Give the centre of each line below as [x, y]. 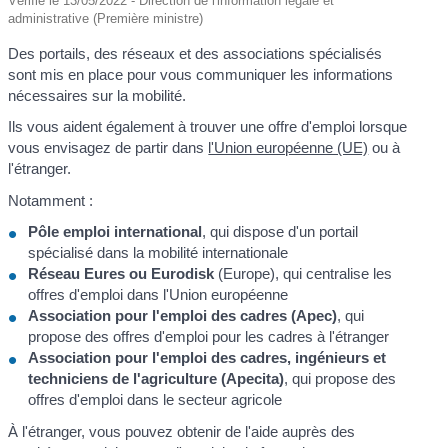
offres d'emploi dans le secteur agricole [155, 400]
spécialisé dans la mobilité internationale [158, 253]
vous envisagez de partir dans [108, 148]
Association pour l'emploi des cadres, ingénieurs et [207, 358]
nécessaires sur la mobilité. [97, 95]
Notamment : [51, 200]
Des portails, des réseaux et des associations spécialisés [195, 53]
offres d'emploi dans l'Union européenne [158, 295]
